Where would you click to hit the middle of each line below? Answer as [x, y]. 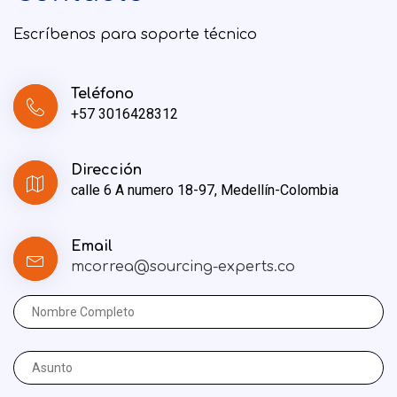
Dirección [106, 170]
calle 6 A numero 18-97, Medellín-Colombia [205, 190]
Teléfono [102, 94]
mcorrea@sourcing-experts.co [183, 267]
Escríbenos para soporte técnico [135, 35]
